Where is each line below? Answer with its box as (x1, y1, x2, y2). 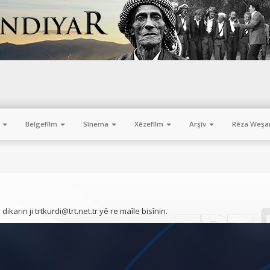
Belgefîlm (25, 119, 59, 128)
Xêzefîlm (134, 119, 165, 128)
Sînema (83, 119, 110, 128)
